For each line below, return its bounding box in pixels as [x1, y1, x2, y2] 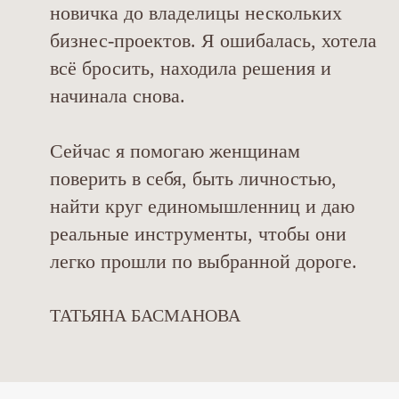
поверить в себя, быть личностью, [50, 167, 337, 191]
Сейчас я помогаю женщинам [50, 140, 300, 163]
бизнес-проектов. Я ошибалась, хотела [50, 29, 377, 53]
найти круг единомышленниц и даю [50, 195, 354, 218]
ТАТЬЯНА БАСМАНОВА [50, 305, 240, 326]
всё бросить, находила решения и [50, 57, 331, 80]
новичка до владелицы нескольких [50, 2, 342, 25]
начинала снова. [50, 85, 185, 108]
